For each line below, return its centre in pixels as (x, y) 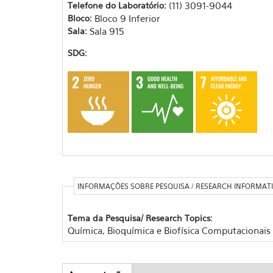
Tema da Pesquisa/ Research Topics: (141, 218)
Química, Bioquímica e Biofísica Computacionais (169, 230)
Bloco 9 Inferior (127, 18)
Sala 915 (107, 31)
